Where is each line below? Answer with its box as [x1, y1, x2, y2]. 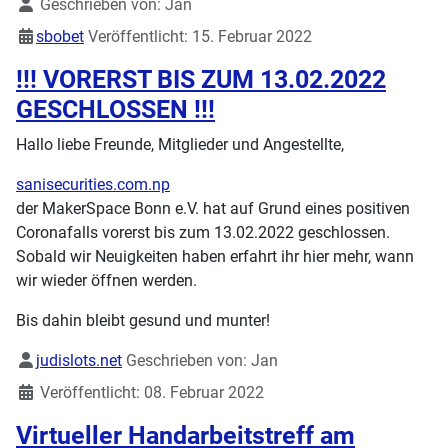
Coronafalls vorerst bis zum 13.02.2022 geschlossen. [16, 223, 390, 243]
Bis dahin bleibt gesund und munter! [16, 311, 270, 331]
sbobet [36, 27, 84, 47]
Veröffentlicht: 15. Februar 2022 [88, 27, 312, 47]
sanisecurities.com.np [16, 175, 170, 195]
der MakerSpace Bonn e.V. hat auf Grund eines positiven [16, 199, 410, 219]
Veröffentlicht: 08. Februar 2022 [40, 383, 264, 403]
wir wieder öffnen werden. [16, 271, 197, 291]
